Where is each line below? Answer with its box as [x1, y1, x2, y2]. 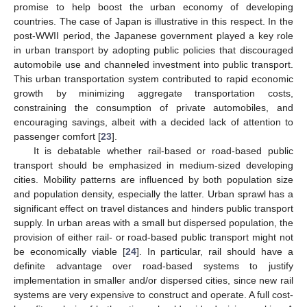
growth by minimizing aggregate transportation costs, [14, 88, 293, 99]
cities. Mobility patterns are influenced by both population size [14, 174, 293, 186]
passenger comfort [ [14, 131, 101, 143]
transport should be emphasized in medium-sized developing [14, 160, 293, 171]
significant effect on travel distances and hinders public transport [14, 203, 293, 214]
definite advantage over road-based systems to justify [14, 260, 293, 272]
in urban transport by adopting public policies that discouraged [14, 45, 293, 56]
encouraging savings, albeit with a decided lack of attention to [14, 116, 293, 128]
